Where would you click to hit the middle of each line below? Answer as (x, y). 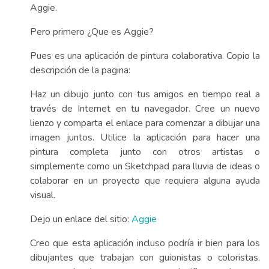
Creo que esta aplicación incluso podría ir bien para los (145, 243)
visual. (43, 195)
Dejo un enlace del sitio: (81, 219)
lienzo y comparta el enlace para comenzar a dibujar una (145, 123)
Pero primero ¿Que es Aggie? (92, 32)
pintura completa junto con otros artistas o (145, 152)
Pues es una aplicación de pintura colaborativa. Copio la (145, 56)
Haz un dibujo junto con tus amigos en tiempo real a (145, 94)
